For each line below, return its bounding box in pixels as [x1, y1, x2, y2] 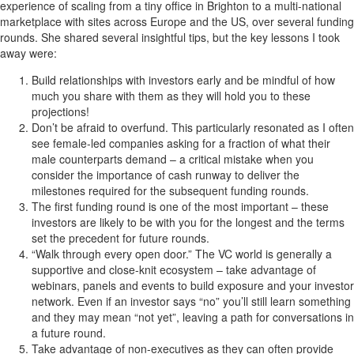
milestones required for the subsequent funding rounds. [32, 182, 309, 198]
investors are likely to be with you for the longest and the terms [32, 213, 345, 230]
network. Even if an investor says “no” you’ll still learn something [32, 292, 351, 309]
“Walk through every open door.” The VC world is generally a [32, 245, 332, 262]
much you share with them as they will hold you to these [32, 87, 311, 104]
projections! [32, 103, 89, 119]
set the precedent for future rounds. [32, 229, 209, 246]
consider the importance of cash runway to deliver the [32, 166, 299, 183]
